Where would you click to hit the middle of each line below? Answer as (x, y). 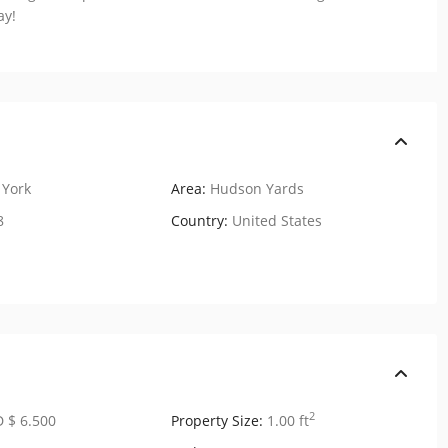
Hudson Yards (257, 188)
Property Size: (217, 420)
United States (275, 220)
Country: (199, 220)
